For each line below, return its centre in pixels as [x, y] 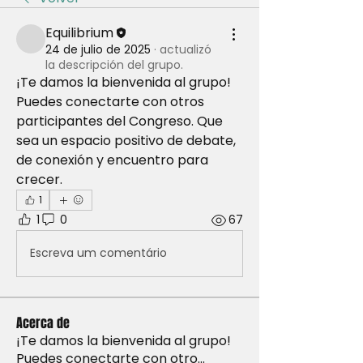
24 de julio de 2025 [98, 49]
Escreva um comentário [98, 253]
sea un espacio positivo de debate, [126, 140]
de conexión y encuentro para [112, 160]
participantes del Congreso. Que [120, 121]
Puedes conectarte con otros [110, 101]
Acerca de [43, 322]
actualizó [186, 49]
